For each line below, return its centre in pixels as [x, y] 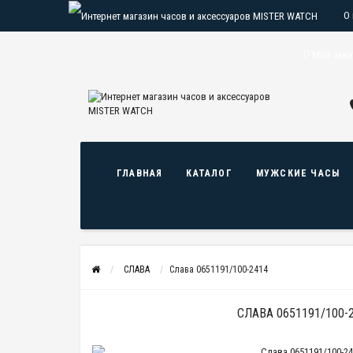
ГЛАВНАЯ [140, 173]
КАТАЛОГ [209, 173]
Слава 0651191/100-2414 [219, 269]
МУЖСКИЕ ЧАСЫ [298, 173]
